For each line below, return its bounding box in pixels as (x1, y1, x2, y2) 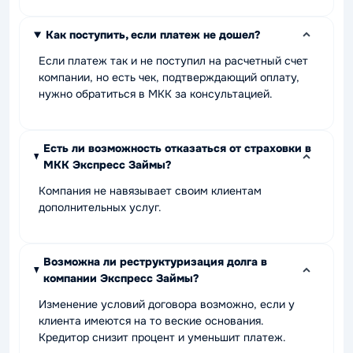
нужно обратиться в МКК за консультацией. (39, 86, 273, 101)
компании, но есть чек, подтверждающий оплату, (39, 69, 299, 84)
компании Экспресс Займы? (43, 270, 199, 285)
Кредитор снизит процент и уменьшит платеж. (39, 329, 286, 344)
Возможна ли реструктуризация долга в (43, 254, 268, 269)
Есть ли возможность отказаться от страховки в (43, 140, 311, 155)
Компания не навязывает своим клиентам (39, 183, 262, 198)
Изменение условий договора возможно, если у (39, 296, 295, 311)
